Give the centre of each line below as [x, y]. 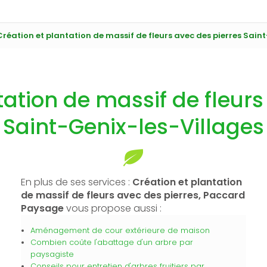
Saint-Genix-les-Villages [133, 127]
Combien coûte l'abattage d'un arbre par [111, 242]
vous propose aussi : [112, 208]
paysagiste [52, 254]
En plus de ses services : [76, 182]
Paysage [42, 208]
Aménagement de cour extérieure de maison [120, 230]
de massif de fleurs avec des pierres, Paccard [133, 195]
